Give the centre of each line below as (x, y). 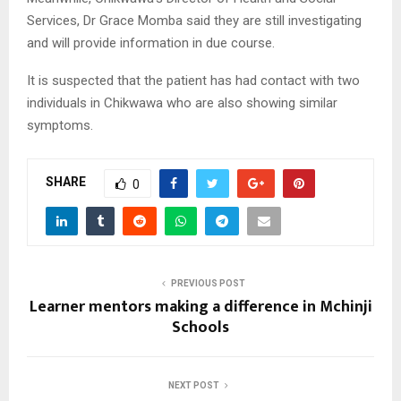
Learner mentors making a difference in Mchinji (200, 307)
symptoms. (60, 125)
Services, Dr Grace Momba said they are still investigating (194, 20)
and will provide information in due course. (151, 43)
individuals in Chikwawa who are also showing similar (182, 102)
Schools (200, 327)
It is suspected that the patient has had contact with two (193, 80)
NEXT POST (193, 385)
